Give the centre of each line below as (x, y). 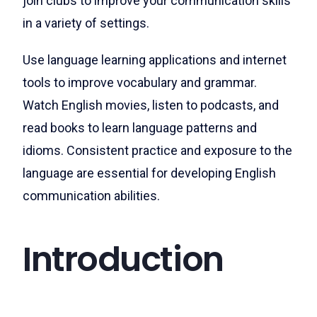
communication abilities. (91, 195)
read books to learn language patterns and (140, 127)
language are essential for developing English (149, 173)
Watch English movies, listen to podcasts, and (151, 105)
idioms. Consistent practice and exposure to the (157, 150)
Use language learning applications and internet (155, 59)
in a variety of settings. (87, 23)
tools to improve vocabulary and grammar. (140, 82)
